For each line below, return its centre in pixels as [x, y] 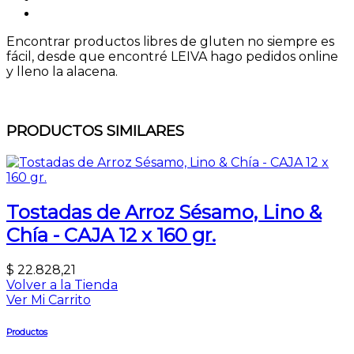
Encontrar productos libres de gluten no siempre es [170, 42]
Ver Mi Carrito [49, 299]
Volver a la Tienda [62, 284]
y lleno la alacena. [62, 72]
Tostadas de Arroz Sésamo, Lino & [164, 212]
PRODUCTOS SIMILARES [95, 131]
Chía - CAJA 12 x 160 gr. [111, 235]
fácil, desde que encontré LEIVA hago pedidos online [172, 57]
